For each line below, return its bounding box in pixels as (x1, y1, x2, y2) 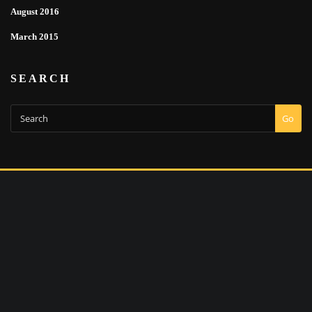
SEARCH (10, 72, 70, 85)
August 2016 (10, 6, 59, 17)
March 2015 (10, 31, 58, 42)
